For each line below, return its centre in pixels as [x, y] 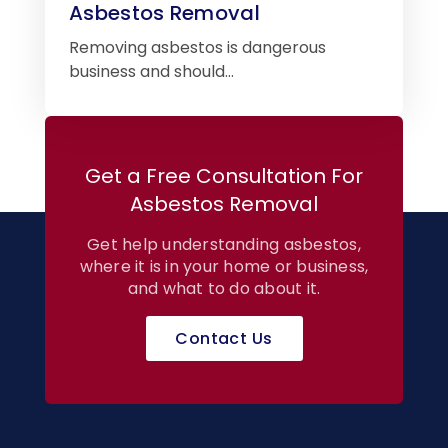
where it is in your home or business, [224, 267]
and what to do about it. [224, 289]
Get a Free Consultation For [224, 176]
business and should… [151, 72]
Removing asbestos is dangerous [197, 48]
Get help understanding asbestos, [224, 245]
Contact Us [224, 338]
